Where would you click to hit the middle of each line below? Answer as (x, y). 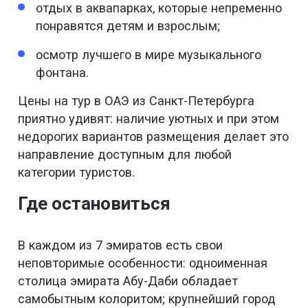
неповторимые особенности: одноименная (143, 263)
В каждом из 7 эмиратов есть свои (121, 245)
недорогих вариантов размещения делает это (154, 137)
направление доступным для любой (125, 155)
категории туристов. (77, 173)
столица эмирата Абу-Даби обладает (128, 281)
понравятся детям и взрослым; (128, 26)
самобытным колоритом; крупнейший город (147, 299)
